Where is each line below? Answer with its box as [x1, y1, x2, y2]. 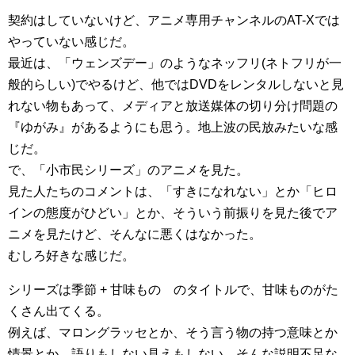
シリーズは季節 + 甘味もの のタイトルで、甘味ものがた [8, 283, 338, 296]
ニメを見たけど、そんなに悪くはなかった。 [8, 227, 261, 241]
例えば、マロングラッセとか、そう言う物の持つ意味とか [8, 326, 338, 339]
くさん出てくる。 [8, 304, 109, 318]
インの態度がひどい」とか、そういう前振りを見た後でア [8, 206, 338, 219]
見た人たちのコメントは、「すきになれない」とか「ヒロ [8, 185, 338, 198]
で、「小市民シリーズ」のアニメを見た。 [8, 163, 249, 177]
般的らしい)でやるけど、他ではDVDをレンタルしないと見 [8, 78, 344, 91]
